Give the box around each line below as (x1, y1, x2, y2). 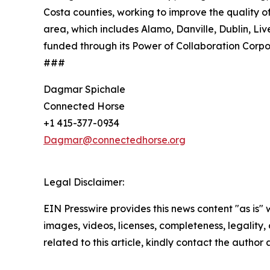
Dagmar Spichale (43, 83, 125, 95)
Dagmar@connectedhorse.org (43, 133, 186, 146)
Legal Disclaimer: (43, 175, 124, 188)
